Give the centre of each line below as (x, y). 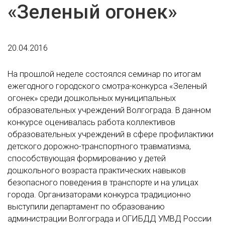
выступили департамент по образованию (86, 206)
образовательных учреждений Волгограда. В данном (109, 110)
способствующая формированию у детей (87, 158)
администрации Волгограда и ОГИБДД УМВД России (109, 218)
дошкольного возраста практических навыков (97, 170)
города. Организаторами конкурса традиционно (99, 194)
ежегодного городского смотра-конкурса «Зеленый (107, 86)
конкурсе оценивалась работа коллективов (91, 122)
